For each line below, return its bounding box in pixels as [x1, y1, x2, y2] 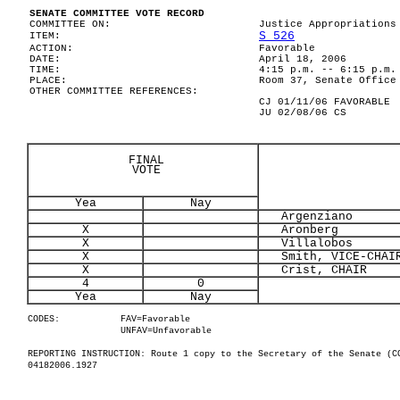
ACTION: [29, 43, 73, 54]
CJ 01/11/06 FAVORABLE [259, 96, 390, 107]
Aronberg [260, 223, 338, 237]
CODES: [28, 314, 60, 324]
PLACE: [29, 75, 67, 86]
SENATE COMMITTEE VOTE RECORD [29, 8, 204, 19]
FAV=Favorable [121, 314, 190, 324]
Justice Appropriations [259, 19, 396, 29]
